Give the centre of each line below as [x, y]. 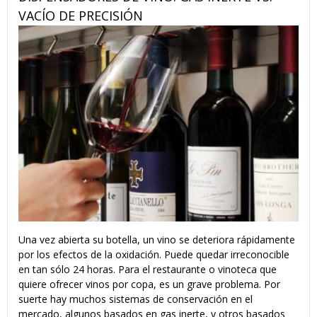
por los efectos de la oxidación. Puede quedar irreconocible [154, 254]
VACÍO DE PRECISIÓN [81, 16]
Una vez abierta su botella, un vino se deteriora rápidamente [157, 239]
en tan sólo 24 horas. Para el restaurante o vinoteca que [148, 269]
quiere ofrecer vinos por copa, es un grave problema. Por [149, 284]
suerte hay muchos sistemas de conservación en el [136, 299]
